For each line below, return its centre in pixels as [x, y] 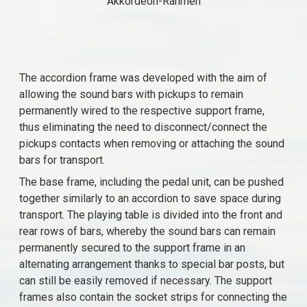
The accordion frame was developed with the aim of [144, 78]
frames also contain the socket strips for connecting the [153, 297]
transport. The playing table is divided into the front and [151, 215]
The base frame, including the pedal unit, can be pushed [152, 182]
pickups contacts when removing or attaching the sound [152, 144]
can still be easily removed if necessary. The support [146, 281]
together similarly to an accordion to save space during [150, 198]
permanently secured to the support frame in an [133, 248]
